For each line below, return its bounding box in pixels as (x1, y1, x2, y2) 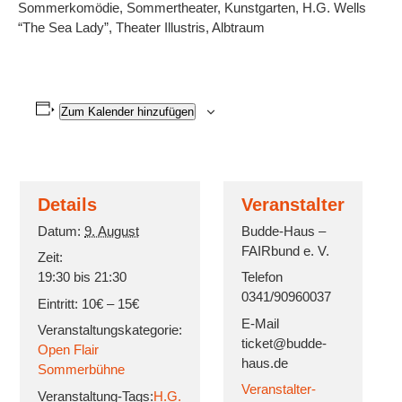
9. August (84, 223, 139, 239)
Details (38, 194, 97, 214)
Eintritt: (38, 295, 78, 311)
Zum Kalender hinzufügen (60, 104, 194, 118)
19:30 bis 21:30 (38, 269, 127, 284)
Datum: (38, 223, 81, 239)
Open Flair (38, 342, 99, 357)
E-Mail (241, 315, 279, 331)
